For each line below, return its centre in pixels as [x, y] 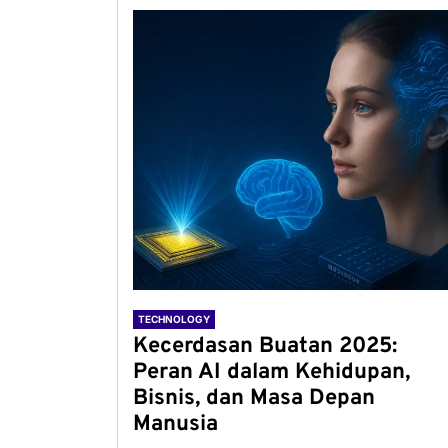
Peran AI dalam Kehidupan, [271, 372]
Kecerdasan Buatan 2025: [265, 346]
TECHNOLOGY [174, 319]
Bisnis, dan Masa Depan [254, 398]
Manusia [175, 424]
